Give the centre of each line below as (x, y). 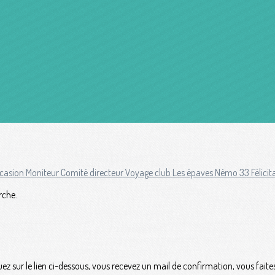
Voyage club (149, 172)
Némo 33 (233, 172)
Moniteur (43, 172)
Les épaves (194, 172)
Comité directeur (93, 172)
